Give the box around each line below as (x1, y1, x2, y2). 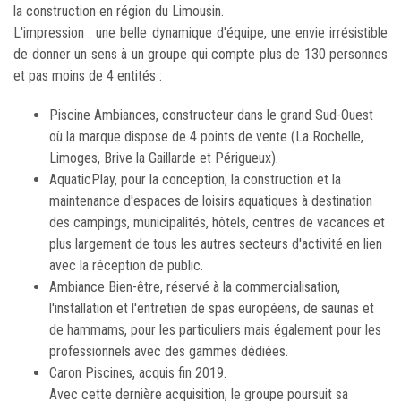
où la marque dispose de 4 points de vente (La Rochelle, (49, 127, 363, 145)
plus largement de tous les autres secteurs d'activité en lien (49, 235, 382, 252)
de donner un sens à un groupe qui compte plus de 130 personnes (13, 45, 388, 63)
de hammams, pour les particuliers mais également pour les (49, 320, 381, 338)
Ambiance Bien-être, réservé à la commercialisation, (49, 277, 340, 295)
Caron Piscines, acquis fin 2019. (49, 363, 226, 381)
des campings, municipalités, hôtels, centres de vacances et (49, 213, 385, 231)
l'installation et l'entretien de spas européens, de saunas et (49, 299, 374, 317)
